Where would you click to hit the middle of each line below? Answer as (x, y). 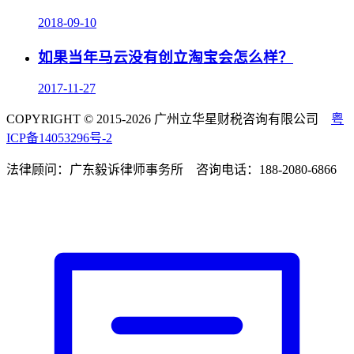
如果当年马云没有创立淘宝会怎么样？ (166, 57)
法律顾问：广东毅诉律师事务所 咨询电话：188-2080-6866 (171, 169)
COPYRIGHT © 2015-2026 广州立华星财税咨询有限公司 (169, 119)
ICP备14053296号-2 (59, 137)
